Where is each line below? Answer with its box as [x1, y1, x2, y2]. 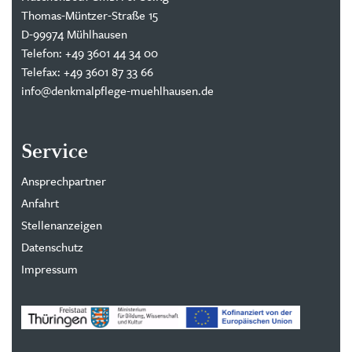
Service [21, 137, 88, 164]
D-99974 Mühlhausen [21, 25, 127, 42]
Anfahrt [21, 194, 59, 211]
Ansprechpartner [21, 172, 106, 189]
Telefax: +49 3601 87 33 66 [21, 63, 153, 80]
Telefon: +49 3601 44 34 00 [21, 44, 158, 61]
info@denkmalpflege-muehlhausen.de [21, 82, 214, 99]
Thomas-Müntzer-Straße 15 [21, 6, 158, 24]
